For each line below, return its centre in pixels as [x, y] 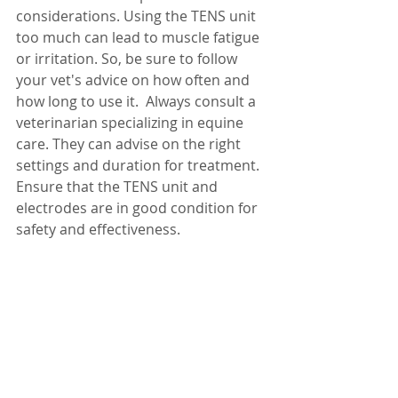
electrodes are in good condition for [139, 208]
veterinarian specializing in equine [131, 123]
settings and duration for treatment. [139, 166]
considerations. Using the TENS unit [138, 16]
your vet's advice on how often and [135, 80]
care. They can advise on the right [130, 144]
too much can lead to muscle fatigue [139, 38]
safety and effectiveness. [98, 230]
